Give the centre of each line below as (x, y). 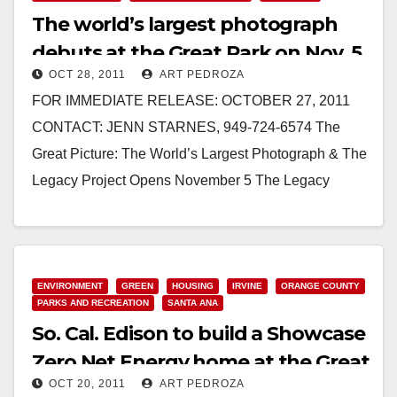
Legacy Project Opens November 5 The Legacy (181, 180)
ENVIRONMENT (70, 285)
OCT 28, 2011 (87, 74)
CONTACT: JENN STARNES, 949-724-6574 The (186, 127)
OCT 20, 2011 (87, 383)
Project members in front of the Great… (153, 206)
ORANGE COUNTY (320, 285)
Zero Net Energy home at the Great (201, 362)
